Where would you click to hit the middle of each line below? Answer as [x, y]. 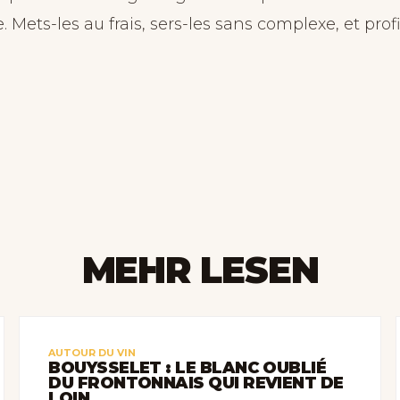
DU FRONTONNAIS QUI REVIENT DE [196, 383]
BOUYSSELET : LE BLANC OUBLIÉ [187, 368]
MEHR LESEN [200, 270]
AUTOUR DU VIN [92, 353]
